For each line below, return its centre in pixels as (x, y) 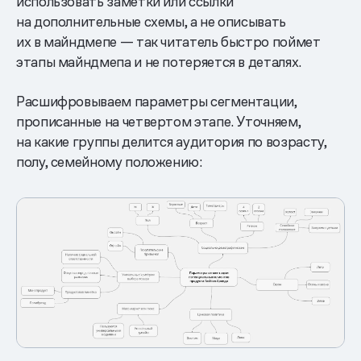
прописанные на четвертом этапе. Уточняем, (159, 122)
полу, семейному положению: (109, 162)
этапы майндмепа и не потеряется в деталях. (159, 62)
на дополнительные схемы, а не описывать (151, 22)
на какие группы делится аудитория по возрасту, (172, 142)
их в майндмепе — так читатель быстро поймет (168, 42)
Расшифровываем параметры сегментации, (157, 102)
